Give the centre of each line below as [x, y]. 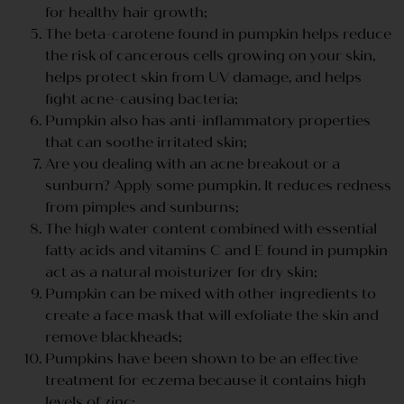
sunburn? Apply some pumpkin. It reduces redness [218, 185]
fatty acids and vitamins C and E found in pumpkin [216, 250]
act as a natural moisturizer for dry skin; [181, 271]
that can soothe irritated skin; [146, 142]
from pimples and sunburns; [142, 207]
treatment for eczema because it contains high [206, 380]
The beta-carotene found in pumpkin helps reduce [218, 33]
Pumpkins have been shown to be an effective [202, 358]
